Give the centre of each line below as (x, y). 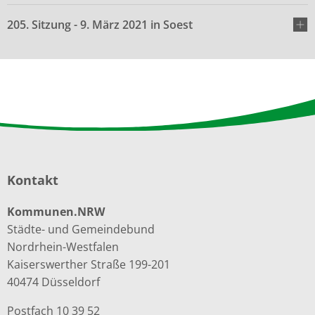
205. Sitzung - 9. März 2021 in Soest (101, 24)
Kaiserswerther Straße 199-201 (89, 264)
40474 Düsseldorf (53, 282)
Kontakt (33, 180)
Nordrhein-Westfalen (63, 246)
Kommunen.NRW (56, 211)
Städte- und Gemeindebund (81, 229)
